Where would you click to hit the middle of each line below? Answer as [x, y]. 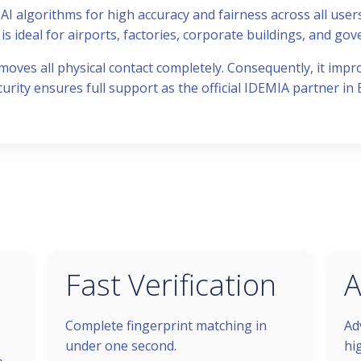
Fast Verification [170, 285]
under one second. [120, 346]
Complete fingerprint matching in [166, 326]
